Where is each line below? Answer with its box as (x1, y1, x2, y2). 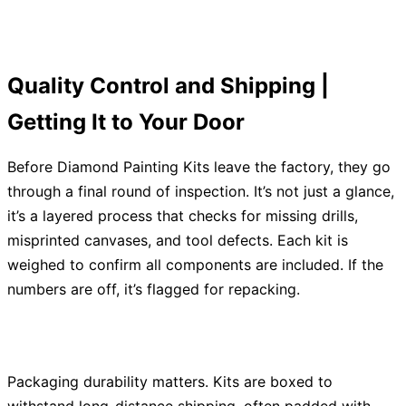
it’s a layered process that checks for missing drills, (7, 207, 358, 226)
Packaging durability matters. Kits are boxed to (7, 372, 333, 391)
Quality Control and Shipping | (7, 72, 329, 100)
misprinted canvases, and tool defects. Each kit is (7, 231, 348, 250)
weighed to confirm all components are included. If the (7, 256, 383, 275)
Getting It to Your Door (7, 109, 245, 136)
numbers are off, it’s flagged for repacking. (7, 280, 300, 299)
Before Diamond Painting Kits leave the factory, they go (7, 158, 391, 177)
